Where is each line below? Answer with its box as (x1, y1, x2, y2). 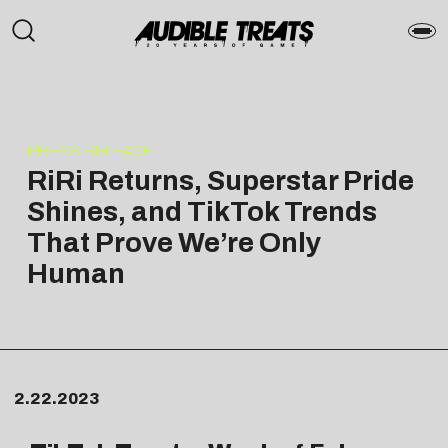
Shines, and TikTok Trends (26, 195, 377, 227)
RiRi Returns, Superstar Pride (26, 164, 414, 196)
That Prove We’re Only (26, 226, 321, 258)
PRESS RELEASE (26, 141, 153, 159)
